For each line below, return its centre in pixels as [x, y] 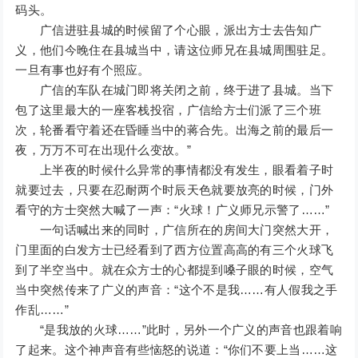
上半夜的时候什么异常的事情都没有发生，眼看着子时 [175, 170]
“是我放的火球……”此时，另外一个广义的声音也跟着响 [179, 330]
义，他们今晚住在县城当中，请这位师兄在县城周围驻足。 [175, 50]
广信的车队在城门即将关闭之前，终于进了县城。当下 [175, 90]
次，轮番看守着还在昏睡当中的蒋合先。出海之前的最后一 [175, 130]
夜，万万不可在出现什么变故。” [103, 150]
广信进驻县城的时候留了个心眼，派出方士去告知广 [168, 30]
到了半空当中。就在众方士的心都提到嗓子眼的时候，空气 [175, 270]
